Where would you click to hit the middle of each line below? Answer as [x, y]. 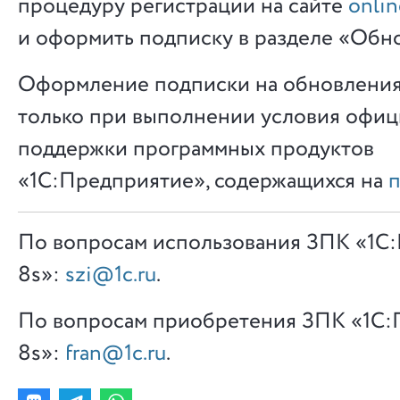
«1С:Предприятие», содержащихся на [203, 181]
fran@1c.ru [116, 354]
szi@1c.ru [111, 275]
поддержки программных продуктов [196, 149]
